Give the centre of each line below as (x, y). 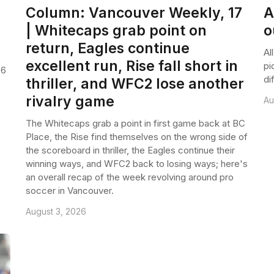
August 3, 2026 (56, 212)
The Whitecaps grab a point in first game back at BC (135, 124)
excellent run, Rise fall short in (131, 66)
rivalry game (70, 102)
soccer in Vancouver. (69, 191)
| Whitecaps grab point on (116, 31)
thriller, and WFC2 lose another (135, 84)
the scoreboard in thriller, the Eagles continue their (130, 150)
